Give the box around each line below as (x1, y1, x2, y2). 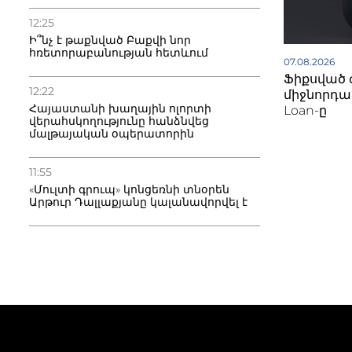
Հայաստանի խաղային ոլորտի (29, 101, 211, 115)
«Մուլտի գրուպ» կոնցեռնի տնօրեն (29, 182, 229, 196)
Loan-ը (284, 102, 328, 118)
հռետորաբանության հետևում (29, 46, 208, 60)
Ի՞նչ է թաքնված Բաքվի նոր (29, 33, 191, 47)
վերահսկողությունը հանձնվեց (29, 114, 209, 128)
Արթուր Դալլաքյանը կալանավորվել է (29, 195, 247, 209)
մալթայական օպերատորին (29, 126, 194, 141)
